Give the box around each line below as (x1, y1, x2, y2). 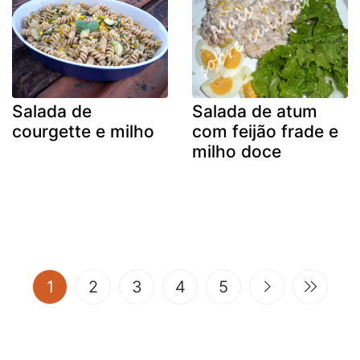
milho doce (192, 141, 281, 162)
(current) (52, 276, 119, 296)
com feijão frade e (192, 121, 338, 141)
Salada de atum (192, 100, 317, 121)
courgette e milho (12, 121, 154, 141)
